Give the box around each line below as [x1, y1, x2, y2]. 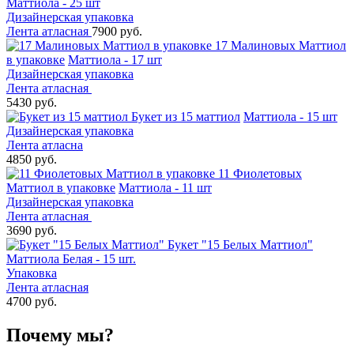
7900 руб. [92, 24, 142, 38]
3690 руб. [6, 223, 57, 237]
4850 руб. [6, 152, 57, 166]
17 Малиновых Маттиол [215, 38, 346, 52]
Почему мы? [6, 324, 114, 345]
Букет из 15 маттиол [131, 109, 240, 123]
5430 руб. [6, 95, 57, 109]
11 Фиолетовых [218, 166, 302, 180]
